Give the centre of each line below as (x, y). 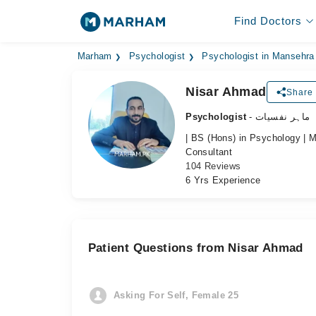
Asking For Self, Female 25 (176, 295)
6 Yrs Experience (223, 180)
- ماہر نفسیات (283, 117)
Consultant (209, 152)
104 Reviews (213, 166)
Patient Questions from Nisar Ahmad (195, 248)
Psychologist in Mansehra (258, 56)
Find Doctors (268, 21)
